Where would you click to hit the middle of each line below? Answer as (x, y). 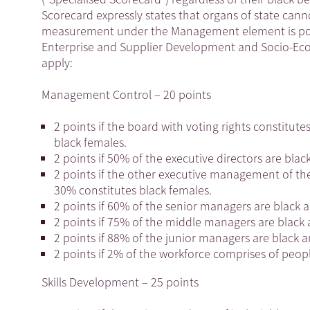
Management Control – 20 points (126, 94)
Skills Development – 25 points (120, 282)
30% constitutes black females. (133, 190)
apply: (57, 62)
